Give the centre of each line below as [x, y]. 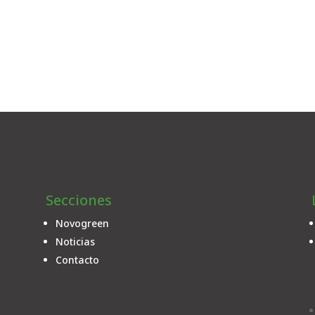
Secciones [78, 200]
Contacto [77, 259]
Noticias [75, 241]
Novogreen [82, 223]
